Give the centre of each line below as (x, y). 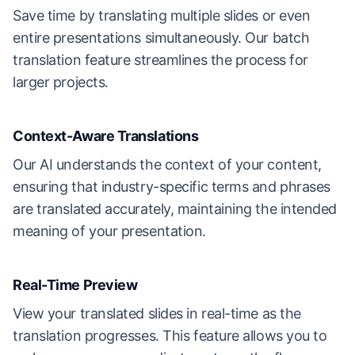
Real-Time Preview (75, 285)
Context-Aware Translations (106, 136)
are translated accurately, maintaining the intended (175, 209)
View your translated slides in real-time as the (157, 313)
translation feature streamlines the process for (160, 60)
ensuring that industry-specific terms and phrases (172, 187)
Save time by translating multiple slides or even (162, 15)
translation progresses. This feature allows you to (170, 336)
